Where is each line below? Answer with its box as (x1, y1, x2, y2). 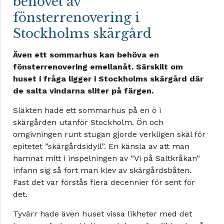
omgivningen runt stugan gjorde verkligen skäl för (13, 129, 205, 139)
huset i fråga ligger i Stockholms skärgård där (13, 74, 203, 84)
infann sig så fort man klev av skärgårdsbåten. (13, 165, 191, 175)
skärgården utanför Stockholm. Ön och (13, 117, 163, 127)
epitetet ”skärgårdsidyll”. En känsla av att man (13, 141, 189, 151)
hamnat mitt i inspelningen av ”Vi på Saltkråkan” (13, 153, 200, 163)
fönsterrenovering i (13, 9, 139, 26)
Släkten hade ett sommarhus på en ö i (13, 105, 161, 115)
